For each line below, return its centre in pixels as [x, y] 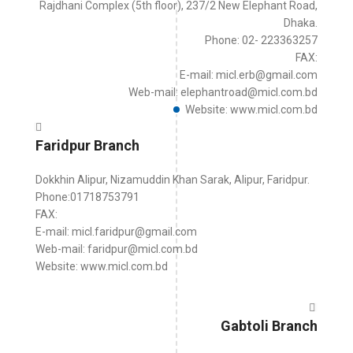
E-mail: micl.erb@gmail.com [249, 75]
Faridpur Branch [87, 145]
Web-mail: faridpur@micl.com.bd [117, 249]
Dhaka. [301, 23]
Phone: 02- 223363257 [261, 40]
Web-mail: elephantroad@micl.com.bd [223, 92]
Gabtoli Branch [269, 326]
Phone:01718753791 [87, 197]
